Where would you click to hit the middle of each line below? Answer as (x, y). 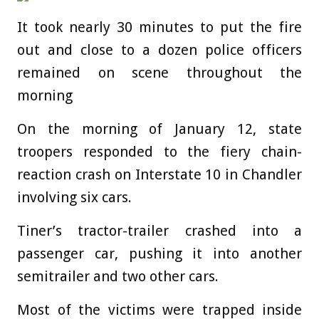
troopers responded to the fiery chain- (159, 152)
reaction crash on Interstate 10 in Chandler (159, 175)
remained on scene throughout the (159, 73)
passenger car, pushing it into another (159, 254)
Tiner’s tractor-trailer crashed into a (159, 231)
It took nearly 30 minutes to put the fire (159, 27)
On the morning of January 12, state (159, 129)
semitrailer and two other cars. (118, 277)
